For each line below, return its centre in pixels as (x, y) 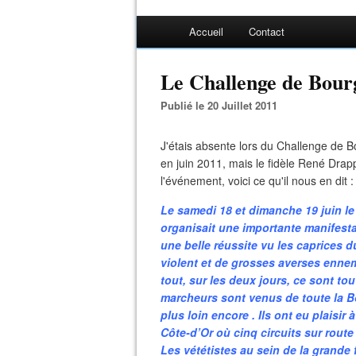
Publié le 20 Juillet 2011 (222, 105)
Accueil (206, 31)
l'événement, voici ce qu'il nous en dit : (257, 180)
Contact (267, 31)
